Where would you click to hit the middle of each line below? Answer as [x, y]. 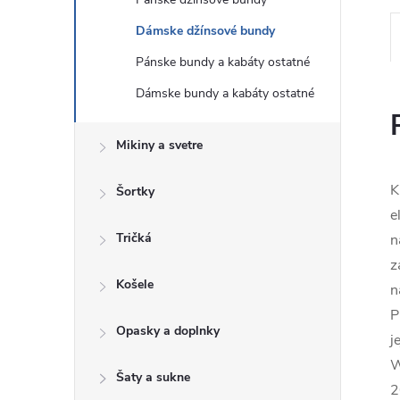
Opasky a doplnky [168, 331]
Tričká [134, 238]
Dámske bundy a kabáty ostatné [225, 93]
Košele [135, 284]
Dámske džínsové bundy [205, 31]
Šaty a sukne [153, 377]
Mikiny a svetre [159, 145]
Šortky [135, 192]
